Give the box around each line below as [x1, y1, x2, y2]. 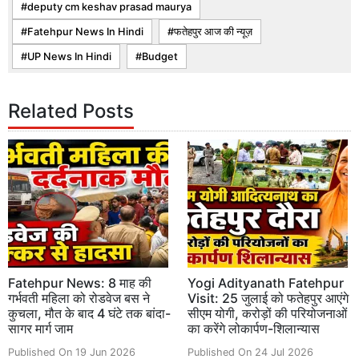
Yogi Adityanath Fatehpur [188, 274, 344, 291]
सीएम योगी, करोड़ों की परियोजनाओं [188, 305, 347, 321]
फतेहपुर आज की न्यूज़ [174, 25, 252, 38]
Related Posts [8, 99, 134, 123]
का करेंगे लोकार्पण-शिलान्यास [188, 320, 320, 337]
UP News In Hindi [27, 50, 111, 63]
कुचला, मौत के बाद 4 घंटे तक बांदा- [8, 305, 171, 321]
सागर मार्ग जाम [8, 320, 73, 337]
